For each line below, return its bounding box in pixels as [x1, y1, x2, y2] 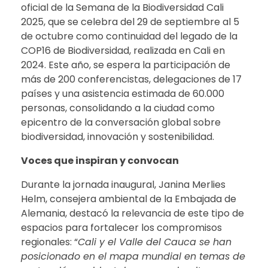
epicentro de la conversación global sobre [21, 115, 221, 130]
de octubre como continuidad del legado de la [21, 29, 237, 44]
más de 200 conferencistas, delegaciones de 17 [21, 72, 242, 87]
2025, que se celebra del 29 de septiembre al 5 [21, 15, 239, 29]
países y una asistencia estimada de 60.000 [21, 87, 224, 101]
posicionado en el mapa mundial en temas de [21, 249, 245, 264]
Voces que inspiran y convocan [21, 154, 179, 168]
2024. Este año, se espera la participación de [21, 58, 230, 72]
